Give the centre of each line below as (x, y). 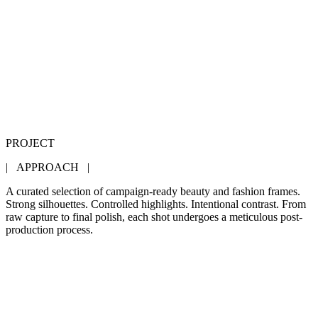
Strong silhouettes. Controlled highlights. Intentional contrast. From (156, 204)
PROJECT (30, 143)
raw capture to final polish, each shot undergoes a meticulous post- (154, 216)
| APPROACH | (48, 167)
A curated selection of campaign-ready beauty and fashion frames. (153, 191)
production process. (49, 229)
